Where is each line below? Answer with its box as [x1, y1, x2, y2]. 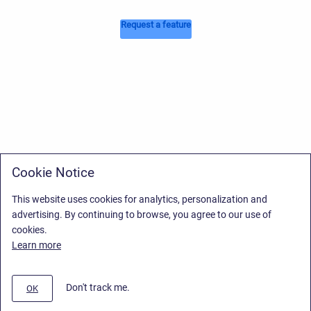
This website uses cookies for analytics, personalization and [12, 194, 267, 205]
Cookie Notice [12, 165, 94, 180]
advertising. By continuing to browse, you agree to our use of [12, 209, 271, 220]
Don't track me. [66, 282, 130, 294]
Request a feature [120, 19, 191, 31]
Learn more [12, 239, 61, 251]
